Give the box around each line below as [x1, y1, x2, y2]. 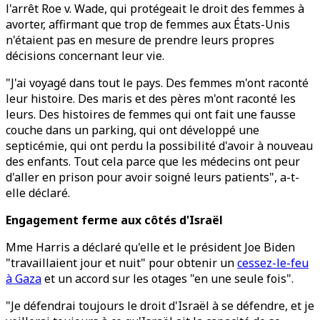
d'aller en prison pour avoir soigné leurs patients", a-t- [6, 169, 299, 185]
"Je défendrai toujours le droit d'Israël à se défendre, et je [6, 298, 314, 314]
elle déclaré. [6, 185, 70, 201]
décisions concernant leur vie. [6, 48, 164, 64]
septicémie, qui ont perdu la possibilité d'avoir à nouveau [6, 138, 313, 154]
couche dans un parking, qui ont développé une [6, 122, 259, 138]
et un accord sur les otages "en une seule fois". [41, 271, 294, 286]
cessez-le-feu [237, 255, 309, 271]
